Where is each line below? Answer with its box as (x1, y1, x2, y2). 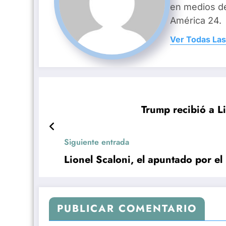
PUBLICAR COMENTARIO (57, 201, 197, 216)
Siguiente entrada (64, 136, 129, 148)
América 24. (170, 15, 221, 26)
